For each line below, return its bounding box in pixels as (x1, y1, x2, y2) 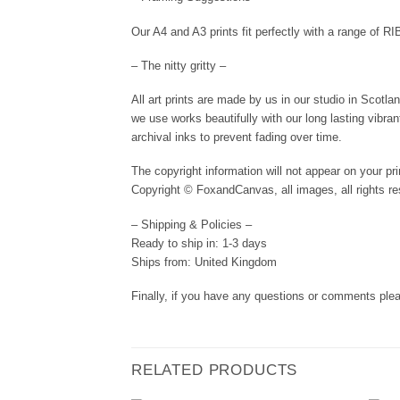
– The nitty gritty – (131, 58, 226, 72)
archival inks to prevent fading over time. (131, 130, 342, 144)
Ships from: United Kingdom (131, 254, 277, 269)
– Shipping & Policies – (131, 217, 252, 231)
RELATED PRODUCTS (131, 362, 298, 379)
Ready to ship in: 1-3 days (131, 236, 267, 250)
